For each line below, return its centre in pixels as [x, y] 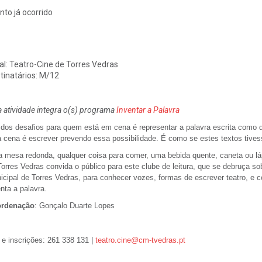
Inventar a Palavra [148, 110]
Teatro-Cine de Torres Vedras [63, 64]
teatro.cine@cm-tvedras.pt [139, 240]
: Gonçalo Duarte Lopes [74, 205]
